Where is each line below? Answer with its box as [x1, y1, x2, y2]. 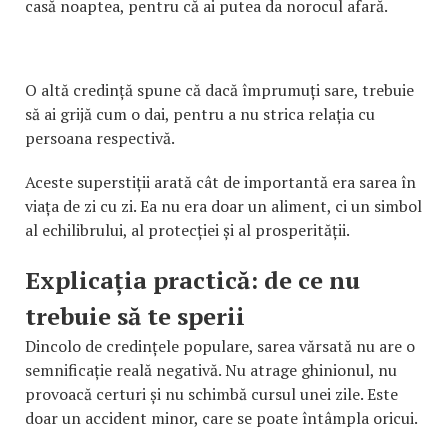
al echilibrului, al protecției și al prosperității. [25, 218, 350, 241]
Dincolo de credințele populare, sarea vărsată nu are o [25, 334, 415, 357]
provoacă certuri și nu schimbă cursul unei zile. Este [25, 382, 398, 405]
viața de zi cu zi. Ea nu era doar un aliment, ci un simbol [25, 194, 422, 217]
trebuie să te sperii [25, 299, 245, 332]
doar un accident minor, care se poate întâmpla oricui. [25, 406, 418, 429]
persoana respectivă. [25, 126, 175, 149]
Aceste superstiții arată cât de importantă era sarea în [25, 170, 416, 193]
